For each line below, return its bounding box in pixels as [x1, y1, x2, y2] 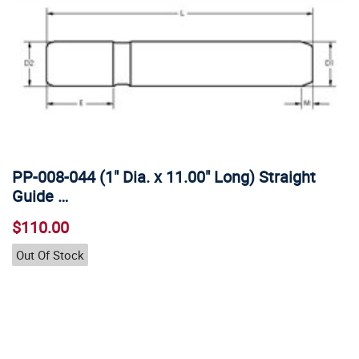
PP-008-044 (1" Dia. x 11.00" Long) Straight [12, 166, 316, 188]
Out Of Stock [16, 246, 84, 263]
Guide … [12, 185, 68, 207]
